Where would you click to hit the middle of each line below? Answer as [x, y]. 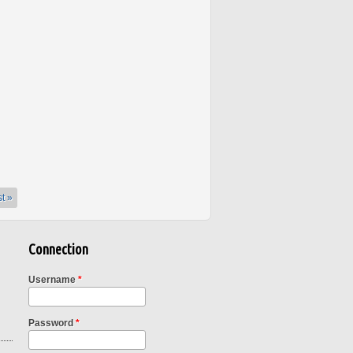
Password [52, 323]
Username [53, 280]
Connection [58, 249]
